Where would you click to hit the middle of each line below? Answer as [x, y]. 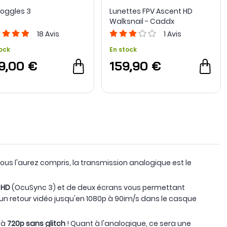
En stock [123, 50]
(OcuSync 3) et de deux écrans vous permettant [98, 188]
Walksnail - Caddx [142, 22]
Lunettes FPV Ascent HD [151, 11]
